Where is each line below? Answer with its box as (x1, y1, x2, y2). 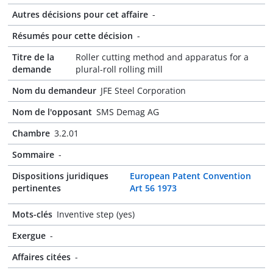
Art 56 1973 (129, 182, 177, 194)
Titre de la (12, 51, 54, 63)
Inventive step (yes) (57, 208, 135, 220)
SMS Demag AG (96, 106, 159, 118)
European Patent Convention (129, 170, 251, 182)
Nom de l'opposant (12, 106, 92, 118)
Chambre (12, 127, 50, 139)
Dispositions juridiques (12, 170, 108, 182)
